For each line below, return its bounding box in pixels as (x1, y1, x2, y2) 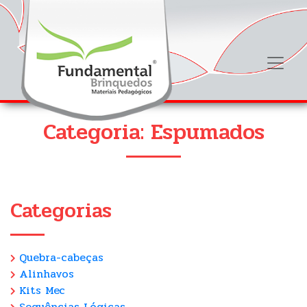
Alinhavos (15, 265, 74, 282)
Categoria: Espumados (42, 115, 265, 149)
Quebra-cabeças (15, 249, 103, 266)
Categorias (10, 195, 112, 227)
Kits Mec (15, 282, 65, 299)
